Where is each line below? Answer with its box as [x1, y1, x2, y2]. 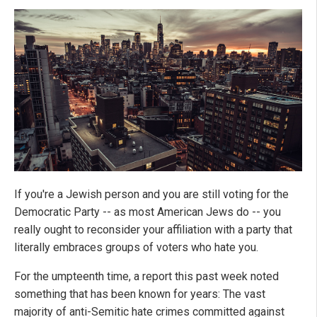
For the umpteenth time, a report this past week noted [14, 270, 279, 284]
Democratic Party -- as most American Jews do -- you [14, 205, 281, 219]
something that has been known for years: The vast [14, 287, 265, 301]
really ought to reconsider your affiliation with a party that [14, 223, 292, 237]
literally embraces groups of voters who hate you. [14, 241, 258, 255]
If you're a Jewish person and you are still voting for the [14, 188, 289, 202]
